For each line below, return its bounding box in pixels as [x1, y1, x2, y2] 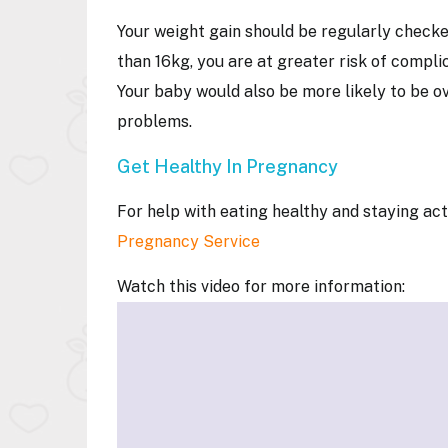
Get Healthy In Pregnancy [117, 156, 338, 177]
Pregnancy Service [117, 232, 264, 251]
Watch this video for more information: [117, 277, 405, 296]
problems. [117, 112, 196, 131]
